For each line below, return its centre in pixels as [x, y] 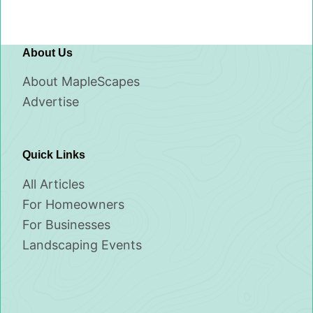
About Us [48, 52]
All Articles [54, 184]
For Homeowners [74, 205]
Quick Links [54, 155]
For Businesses [67, 225]
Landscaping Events [82, 245]
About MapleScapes [81, 82]
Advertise [51, 102]
